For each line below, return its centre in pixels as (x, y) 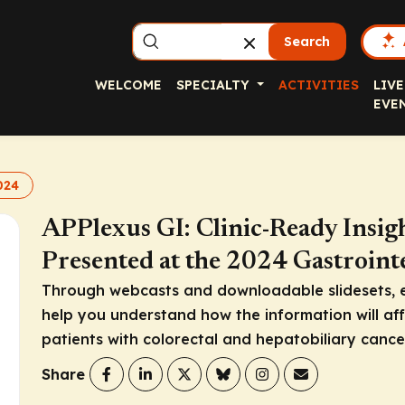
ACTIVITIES (318, 85)
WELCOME (128, 85)
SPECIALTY (215, 85)
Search (307, 42)
